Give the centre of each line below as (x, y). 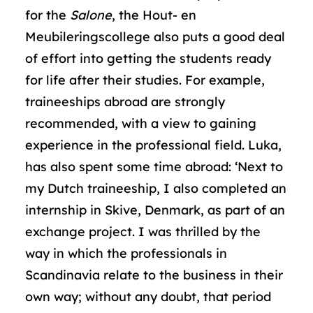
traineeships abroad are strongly (125, 102)
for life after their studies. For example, (145, 80)
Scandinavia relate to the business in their (154, 275)
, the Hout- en (154, 15)
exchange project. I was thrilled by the (143, 232)
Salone (91, 15)
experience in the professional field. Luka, (153, 145)
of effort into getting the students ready (148, 58)
